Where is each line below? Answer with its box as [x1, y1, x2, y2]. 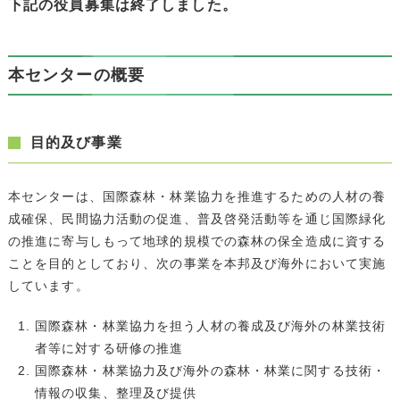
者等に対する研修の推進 [34, 340, 184, 355]
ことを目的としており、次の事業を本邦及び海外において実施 [7, 255, 387, 271]
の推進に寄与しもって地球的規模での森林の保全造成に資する [7, 233, 387, 248]
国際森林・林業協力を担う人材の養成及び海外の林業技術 [34, 318, 387, 333]
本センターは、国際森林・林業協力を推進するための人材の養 [7, 188, 387, 204]
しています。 [7, 278, 89, 293]
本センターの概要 [7, 65, 145, 84]
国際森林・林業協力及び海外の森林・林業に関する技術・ [34, 362, 387, 378]
